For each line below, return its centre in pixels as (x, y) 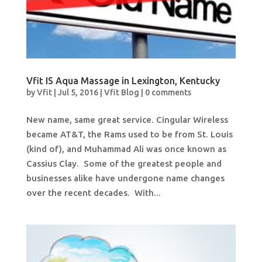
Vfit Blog (121, 92)
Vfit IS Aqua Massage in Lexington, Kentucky (123, 80)
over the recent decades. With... (93, 192)
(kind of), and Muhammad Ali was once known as (126, 149)
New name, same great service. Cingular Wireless (127, 119)
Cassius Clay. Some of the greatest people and (124, 163)
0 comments (168, 92)
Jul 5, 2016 (78, 92)
